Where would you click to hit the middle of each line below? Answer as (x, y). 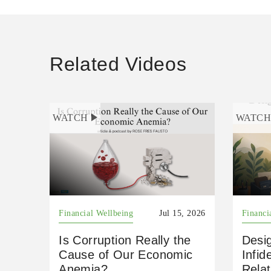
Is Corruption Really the (125, 240)
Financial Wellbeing (96, 213)
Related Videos (118, 64)
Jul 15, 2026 (182, 213)
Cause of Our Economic (126, 254)
